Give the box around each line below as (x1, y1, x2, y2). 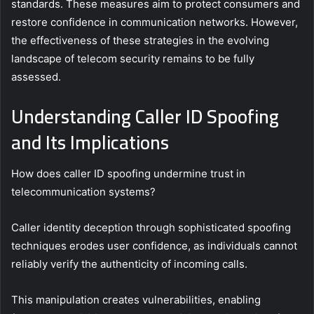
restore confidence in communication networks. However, (11, 15, 298, 29)
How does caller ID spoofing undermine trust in (11, 167, 245, 181)
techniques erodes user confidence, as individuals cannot (11, 239, 297, 253)
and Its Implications (11, 124, 169, 160)
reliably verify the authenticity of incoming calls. (11, 257, 247, 271)
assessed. (11, 69, 61, 83)
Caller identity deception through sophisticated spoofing (11, 221, 291, 235)
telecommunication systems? (11, 185, 156, 199)
